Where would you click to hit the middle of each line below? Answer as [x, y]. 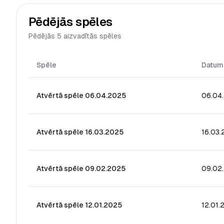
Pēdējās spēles [70, 22]
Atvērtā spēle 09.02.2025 [81, 168]
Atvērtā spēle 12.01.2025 [79, 205]
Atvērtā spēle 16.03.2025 [80, 132]
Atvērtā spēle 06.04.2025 [81, 95]
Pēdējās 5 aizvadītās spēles [75, 36]
